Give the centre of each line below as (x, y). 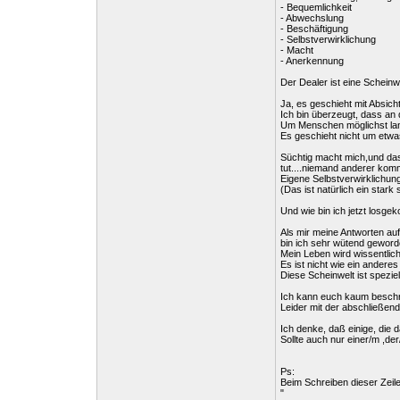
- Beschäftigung (314, 29)
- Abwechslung (312, 18)
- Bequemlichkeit (316, 7)
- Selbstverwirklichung (328, 39)
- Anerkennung (312, 61)
